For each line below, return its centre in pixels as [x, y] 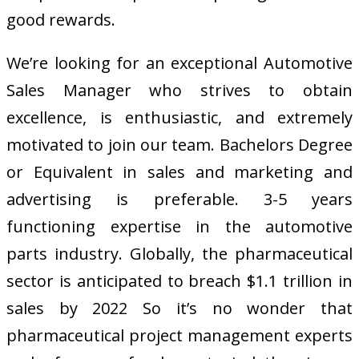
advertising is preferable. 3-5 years [179, 199]
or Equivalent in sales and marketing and [179, 171]
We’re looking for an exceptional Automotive [179, 63]
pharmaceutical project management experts [179, 335]
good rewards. [61, 19]
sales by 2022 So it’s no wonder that [179, 308]
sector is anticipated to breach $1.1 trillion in [179, 280]
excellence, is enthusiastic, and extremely [179, 117]
